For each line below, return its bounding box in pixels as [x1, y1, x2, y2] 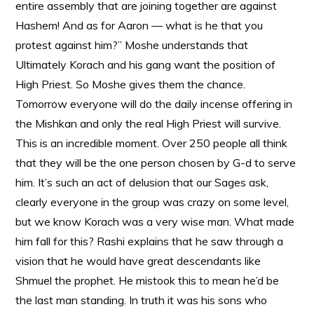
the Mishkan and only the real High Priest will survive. [15, 116, 282, 130]
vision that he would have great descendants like [15, 254, 261, 268]
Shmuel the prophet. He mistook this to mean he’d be [15, 273, 280, 287]
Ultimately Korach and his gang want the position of [15, 57, 276, 71]
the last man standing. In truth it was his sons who [15, 293, 268, 307]
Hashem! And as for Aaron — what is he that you [15, 18, 264, 32]
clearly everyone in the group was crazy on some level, [15, 195, 289, 209]
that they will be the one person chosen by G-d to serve [15, 156, 296, 170]
